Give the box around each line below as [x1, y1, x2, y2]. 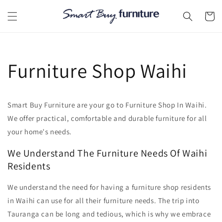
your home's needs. [7, 127, 74, 137]
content [15, 9, 42, 19]
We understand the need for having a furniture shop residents [7, 182, 212, 192]
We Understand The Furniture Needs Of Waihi [7, 146, 208, 160]
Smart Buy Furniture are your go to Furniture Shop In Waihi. [7, 100, 207, 110]
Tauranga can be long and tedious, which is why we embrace [7, 209, 211, 219]
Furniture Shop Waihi [7, 57, 187, 84]
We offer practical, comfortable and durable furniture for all [7, 113, 207, 123]
